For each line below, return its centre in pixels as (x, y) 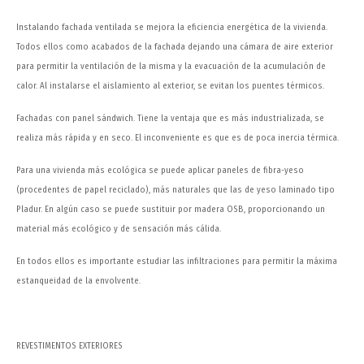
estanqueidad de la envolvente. (78, 281)
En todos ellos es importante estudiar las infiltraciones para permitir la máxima (177, 262)
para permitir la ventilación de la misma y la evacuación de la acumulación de (171, 67)
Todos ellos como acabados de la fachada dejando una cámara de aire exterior (175, 47)
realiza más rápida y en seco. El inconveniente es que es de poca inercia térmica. (178, 138)
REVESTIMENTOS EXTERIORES (69, 346)
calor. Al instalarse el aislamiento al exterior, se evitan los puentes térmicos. (170, 86)
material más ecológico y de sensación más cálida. (119, 229)
